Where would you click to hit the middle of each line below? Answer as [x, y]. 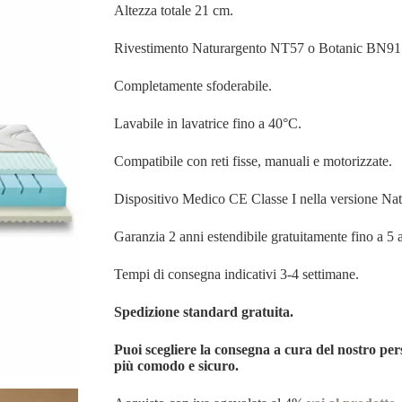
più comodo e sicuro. [177, 366]
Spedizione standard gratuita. [204, 312]
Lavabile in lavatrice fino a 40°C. [208, 124]
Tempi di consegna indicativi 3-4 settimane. [237, 275]
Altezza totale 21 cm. [174, 11]
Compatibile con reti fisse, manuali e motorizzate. [253, 162]
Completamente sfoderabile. [193, 86]
